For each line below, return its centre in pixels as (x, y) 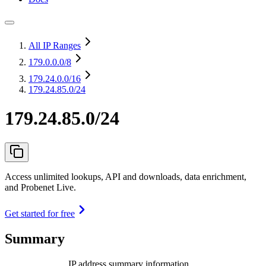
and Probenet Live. (40, 187)
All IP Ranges (55, 45)
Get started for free (40, 213)
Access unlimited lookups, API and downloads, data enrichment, (126, 176)
